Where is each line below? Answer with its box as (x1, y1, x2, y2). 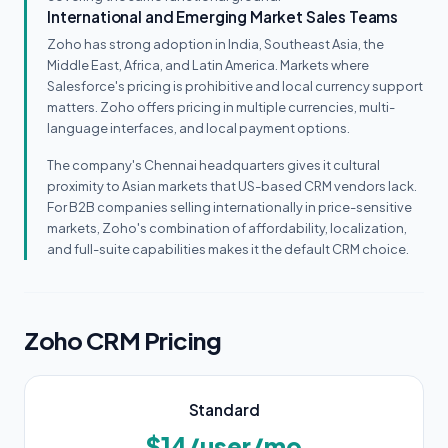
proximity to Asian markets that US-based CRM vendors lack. (47, 178, 417, 194)
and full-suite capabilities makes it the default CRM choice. (47, 241, 409, 257)
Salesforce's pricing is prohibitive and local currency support (47, 78, 423, 94)
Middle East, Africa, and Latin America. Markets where (47, 57, 369, 73)
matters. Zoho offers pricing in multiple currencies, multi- (47, 99, 395, 115)
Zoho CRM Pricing (24, 325, 222, 355)
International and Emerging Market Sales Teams (47, 7, 399, 26)
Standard (188, 400, 260, 419)
